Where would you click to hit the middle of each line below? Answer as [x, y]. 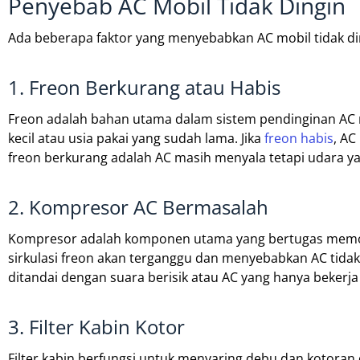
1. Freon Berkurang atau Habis [144, 88]
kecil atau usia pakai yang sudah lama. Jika [136, 139]
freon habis [299, 139]
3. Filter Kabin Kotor [96, 327]
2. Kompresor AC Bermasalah [138, 207]
